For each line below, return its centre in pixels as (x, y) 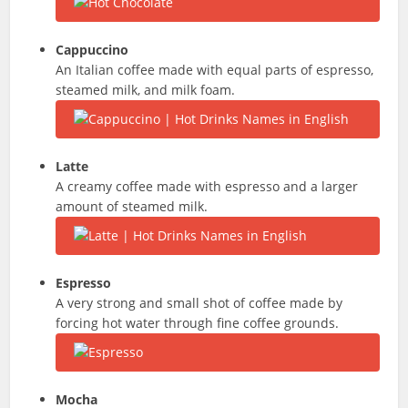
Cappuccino (92, 50)
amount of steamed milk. (132, 206)
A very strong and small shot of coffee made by (199, 303)
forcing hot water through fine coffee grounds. (198, 323)
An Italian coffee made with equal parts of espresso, (215, 70)
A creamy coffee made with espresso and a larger (207, 186)
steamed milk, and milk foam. (146, 90)
